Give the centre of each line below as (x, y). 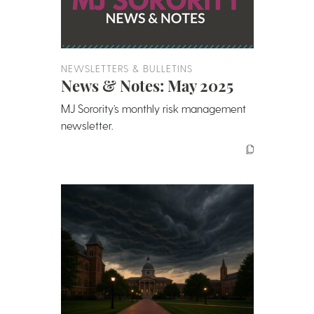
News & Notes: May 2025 (147, 86)
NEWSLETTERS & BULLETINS (127, 68)
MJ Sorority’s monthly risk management (153, 108)
